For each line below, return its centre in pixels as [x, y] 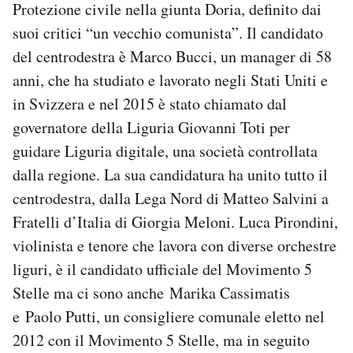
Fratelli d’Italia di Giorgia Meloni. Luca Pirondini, [175, 221]
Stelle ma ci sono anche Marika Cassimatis [151, 292]
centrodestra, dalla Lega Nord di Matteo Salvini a [171, 198]
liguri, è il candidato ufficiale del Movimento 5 [162, 269]
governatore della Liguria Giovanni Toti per [151, 127]
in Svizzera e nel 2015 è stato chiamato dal [150, 103]
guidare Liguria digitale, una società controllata [165, 150]
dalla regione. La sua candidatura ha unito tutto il [170, 174]
